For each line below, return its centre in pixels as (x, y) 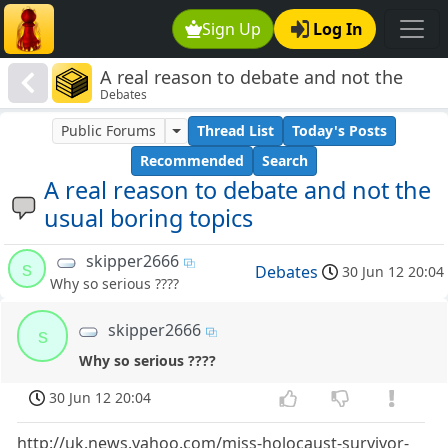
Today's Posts (339, 131)
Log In (338, 29)
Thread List (235, 131)
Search (285, 161)
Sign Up (232, 29)
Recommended (192, 161)
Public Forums (109, 131)
